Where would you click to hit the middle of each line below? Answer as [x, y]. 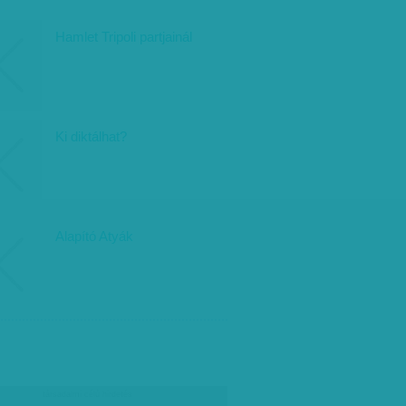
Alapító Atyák [94, 236]
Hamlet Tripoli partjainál [124, 37]
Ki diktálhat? [91, 136]
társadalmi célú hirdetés [87, 394]
